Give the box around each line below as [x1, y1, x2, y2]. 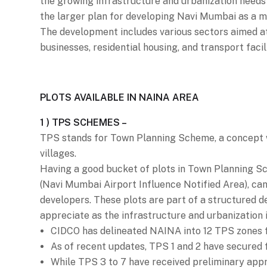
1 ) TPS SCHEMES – [40, 116, 127, 128]
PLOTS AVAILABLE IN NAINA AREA [40, 91, 199, 103]
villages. [40, 147, 76, 159]
